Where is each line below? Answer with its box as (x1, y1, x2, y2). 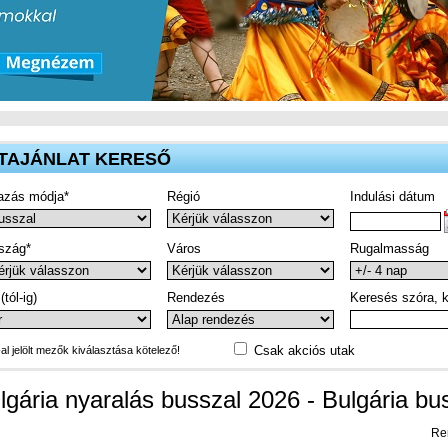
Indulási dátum (350, 189, 435, 204)
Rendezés (167, 290, 225, 305)
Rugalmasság (350, 241, 429, 256)
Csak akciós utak (254, 343, 355, 358)
